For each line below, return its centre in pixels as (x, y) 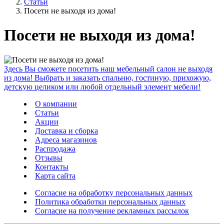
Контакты (52, 166)
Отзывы (49, 157)
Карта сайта (55, 175)
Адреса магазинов (66, 139)
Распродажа (55, 148)
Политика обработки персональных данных (110, 201)
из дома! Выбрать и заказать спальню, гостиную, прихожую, (107, 77)
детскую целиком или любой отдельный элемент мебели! (102, 86)
